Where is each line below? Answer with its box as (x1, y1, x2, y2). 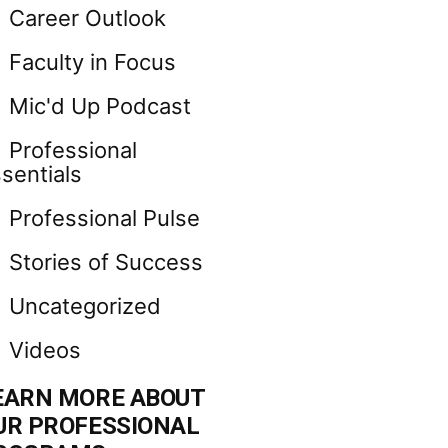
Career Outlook (8, 5, 166, 32)
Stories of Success (8, 249, 203, 276)
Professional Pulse (8, 205, 200, 232)
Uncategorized (8, 293, 161, 320)
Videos (8, 337, 81, 364)
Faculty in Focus (8, 49, 176, 76)
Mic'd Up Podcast (8, 93, 191, 120)
